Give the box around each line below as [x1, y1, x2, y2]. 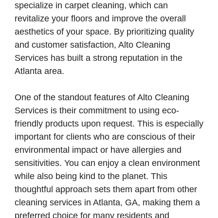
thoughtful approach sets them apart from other [15, 184, 197, 194]
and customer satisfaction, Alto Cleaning [15, 40, 170, 50]
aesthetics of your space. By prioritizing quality [15, 27, 194, 36]
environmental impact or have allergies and [15, 145, 182, 155]
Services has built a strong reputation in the [15, 53, 182, 63]
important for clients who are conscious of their [15, 132, 195, 142]
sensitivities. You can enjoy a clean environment [15, 158, 200, 168]
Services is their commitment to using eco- [15, 106, 179, 115]
